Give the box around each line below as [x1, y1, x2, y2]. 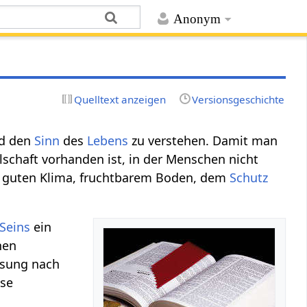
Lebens [87, 132, 129, 149]
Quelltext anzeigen [74, 92, 167, 106]
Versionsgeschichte [191, 92, 284, 106]
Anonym [173, 12, 221, 27]
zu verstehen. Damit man [128, 132, 278, 149]
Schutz [230, 169, 269, 186]
